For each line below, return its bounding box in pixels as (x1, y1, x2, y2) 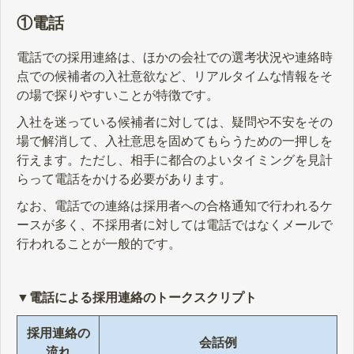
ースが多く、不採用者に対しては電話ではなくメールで (17, 217, 333, 232)
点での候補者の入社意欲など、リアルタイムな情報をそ (17, 69, 333, 83)
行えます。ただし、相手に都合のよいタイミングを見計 (17, 153, 333, 167)
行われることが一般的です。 (17, 236, 181, 250)
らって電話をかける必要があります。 (17, 171, 232, 186)
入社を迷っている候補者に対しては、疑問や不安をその (17, 115, 333, 129)
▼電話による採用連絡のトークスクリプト (17, 290, 257, 304)
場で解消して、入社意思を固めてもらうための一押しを (17, 134, 333, 148)
